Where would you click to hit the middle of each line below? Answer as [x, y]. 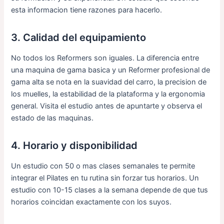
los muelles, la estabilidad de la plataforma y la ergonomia [108, 94]
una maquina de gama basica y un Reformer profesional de [111, 70]
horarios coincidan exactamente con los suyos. [91, 202]
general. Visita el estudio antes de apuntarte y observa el [107, 106]
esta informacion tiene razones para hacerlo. [87, 10]
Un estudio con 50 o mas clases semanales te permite [103, 166]
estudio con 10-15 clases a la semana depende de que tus [110, 190]
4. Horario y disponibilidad [74, 145]
